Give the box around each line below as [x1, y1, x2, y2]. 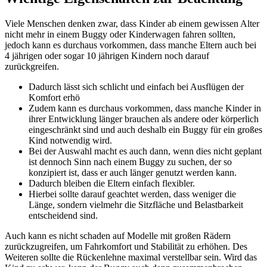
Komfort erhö [29, 92, 80, 103]
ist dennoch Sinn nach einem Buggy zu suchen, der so [29, 157, 232, 167]
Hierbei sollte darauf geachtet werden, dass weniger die [29, 189, 236, 200]
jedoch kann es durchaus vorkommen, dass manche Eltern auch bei [5, 40, 256, 51]
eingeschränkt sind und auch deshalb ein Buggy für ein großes [29, 125, 262, 135]
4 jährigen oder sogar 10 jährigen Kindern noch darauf [5, 51, 209, 61]
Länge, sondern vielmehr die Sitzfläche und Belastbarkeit [29, 200, 243, 210]
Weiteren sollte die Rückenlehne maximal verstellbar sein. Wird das [5, 252, 257, 263]
